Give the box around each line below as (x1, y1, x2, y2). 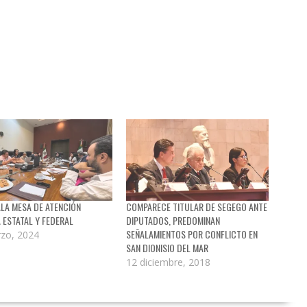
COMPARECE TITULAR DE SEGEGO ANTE (125, 199, 267, 214)
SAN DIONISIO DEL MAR (125, 241, 208, 256)
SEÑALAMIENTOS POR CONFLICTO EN (125, 227, 258, 242)
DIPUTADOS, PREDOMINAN (125, 213, 220, 228)
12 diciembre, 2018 (125, 256, 210, 269)
